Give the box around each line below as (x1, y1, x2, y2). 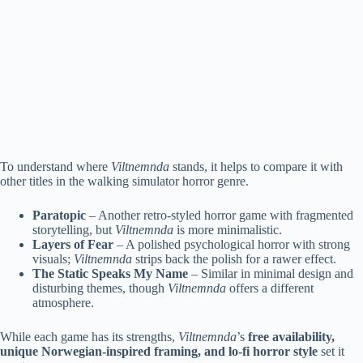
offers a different (226, 280, 314, 295)
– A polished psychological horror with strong (113, 237, 350, 251)
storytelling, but (32, 222, 115, 237)
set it (318, 344, 344, 358)
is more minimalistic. (173, 222, 282, 237)
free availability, (248, 329, 335, 344)
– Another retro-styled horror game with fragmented (86, 207, 353, 222)
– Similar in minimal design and (188, 266, 353, 280)
